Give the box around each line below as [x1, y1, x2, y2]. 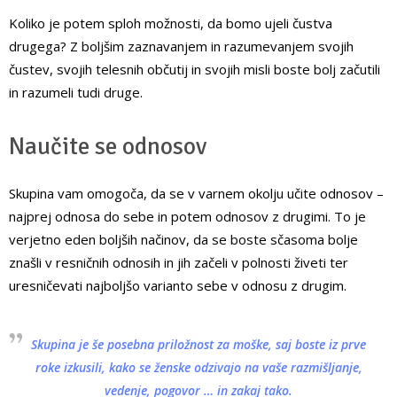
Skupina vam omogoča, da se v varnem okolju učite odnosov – [9, 184, 384, 203]
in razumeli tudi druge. [9, 83, 143, 102]
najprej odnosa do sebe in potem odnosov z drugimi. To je [9, 207, 366, 226]
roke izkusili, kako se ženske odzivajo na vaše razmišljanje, [35, 359, 362, 377]
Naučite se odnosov [9, 132, 206, 162]
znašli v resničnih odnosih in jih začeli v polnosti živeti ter [9, 253, 348, 272]
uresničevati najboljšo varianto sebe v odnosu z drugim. [9, 276, 346, 295]
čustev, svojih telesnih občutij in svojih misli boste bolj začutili [9, 60, 380, 79]
